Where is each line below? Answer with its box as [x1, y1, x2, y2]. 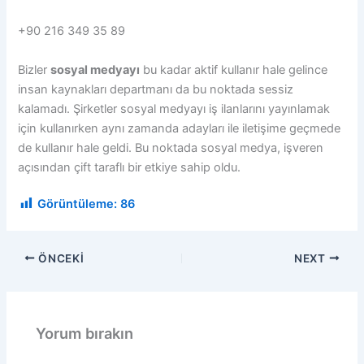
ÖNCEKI [35, 251, 84, 265]
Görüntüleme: [37, 196, 118, 211]
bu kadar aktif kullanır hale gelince [140, 62, 328, 77]
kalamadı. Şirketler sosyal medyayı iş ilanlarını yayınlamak [18, 101, 331, 116]
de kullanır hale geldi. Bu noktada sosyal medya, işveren [18, 140, 324, 155]
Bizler [18, 62, 51, 77]
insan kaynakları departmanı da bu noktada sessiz [18, 81, 294, 97]
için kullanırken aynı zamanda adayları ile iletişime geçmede [18, 120, 341, 136]
